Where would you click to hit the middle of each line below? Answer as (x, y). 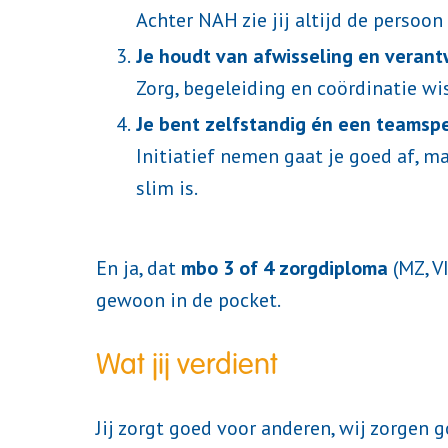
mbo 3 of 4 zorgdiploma (284, 268)
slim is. (167, 188)
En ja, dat (138, 268)
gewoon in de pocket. (188, 300)
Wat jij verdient (187, 364)
